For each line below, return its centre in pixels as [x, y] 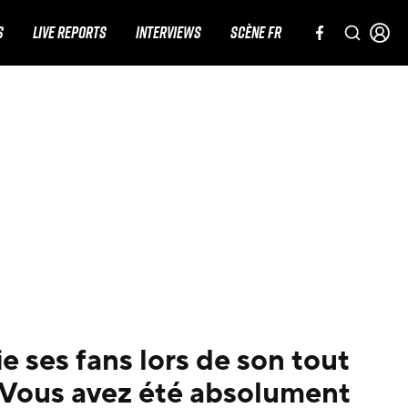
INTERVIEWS [168, 32]
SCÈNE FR [256, 32]
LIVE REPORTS [70, 32]
